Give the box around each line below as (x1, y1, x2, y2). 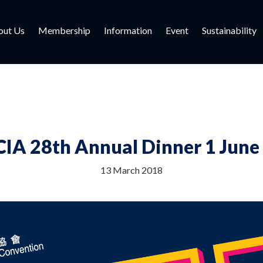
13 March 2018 (100, 164, 163, 176)
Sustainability (202, 25, 257, 36)
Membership (38, 25, 91, 36)
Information (104, 25, 153, 36)
